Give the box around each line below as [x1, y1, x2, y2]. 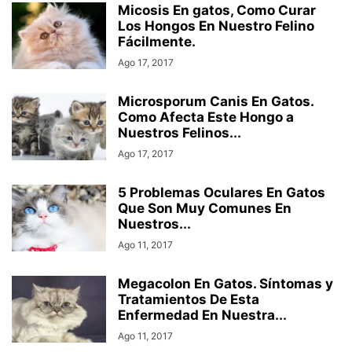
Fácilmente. [118, 34, 196, 49]
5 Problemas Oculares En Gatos [118, 185, 325, 200]
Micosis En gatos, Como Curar [118, 2, 316, 18]
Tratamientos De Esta [118, 291, 259, 307]
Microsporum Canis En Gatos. [118, 93, 313, 109]
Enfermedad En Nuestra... [118, 307, 287, 323]
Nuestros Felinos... [118, 125, 241, 141]
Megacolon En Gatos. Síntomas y [118, 276, 333, 291]
